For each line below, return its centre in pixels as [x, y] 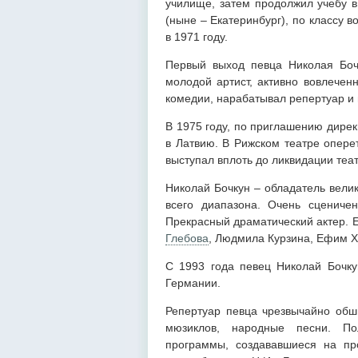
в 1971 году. [198, 36]
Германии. [193, 282]
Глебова [187, 238]
